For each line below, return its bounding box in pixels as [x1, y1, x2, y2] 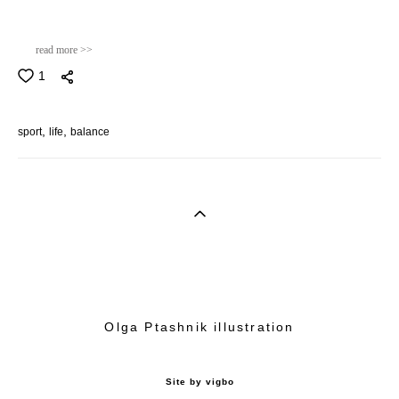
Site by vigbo [165, 377, 234, 387]
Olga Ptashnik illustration [104, 320, 295, 335]
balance [70, 126, 110, 139]
